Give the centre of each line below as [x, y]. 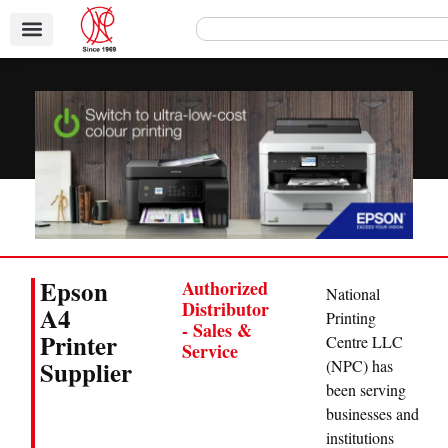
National [352, 294]
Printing [350, 318]
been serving [365, 390]
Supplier [85, 372]
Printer [78, 345]
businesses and [372, 414]
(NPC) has [359, 366]
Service [209, 350]
